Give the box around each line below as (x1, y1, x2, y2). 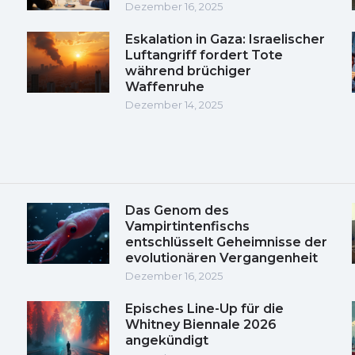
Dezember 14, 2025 (125, 97, 223, 111)
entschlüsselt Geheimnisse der (125, 234, 327, 250)
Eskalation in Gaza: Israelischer (125, 31, 325, 47)
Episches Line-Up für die (125, 300, 284, 316)
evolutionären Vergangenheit (125, 250, 318, 265)
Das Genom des (125, 202, 229, 218)
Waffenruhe (125, 78, 204, 94)
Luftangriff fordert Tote (125, 47, 283, 63)
